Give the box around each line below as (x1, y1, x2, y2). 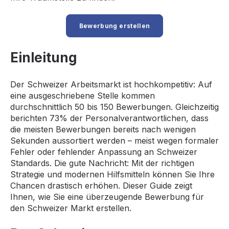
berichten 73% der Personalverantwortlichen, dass (10, 112, 209, 123)
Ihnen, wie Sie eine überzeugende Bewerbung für (10, 191, 204, 202)
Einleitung (10, 50, 77, 66)
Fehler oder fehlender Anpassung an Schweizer (10, 146, 197, 157)
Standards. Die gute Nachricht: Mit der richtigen (10, 157, 194, 168)
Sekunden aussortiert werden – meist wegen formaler (10, 135, 219, 146)
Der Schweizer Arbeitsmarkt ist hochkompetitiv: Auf (10, 79, 212, 89)
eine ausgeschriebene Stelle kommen (10, 90, 155, 101)
